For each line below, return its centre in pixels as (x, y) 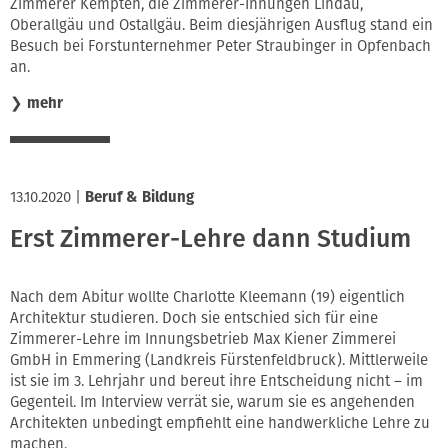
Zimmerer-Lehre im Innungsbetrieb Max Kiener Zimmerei (203, 338)
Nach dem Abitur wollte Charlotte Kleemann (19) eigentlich (207, 296)
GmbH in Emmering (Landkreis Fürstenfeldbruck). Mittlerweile (219, 359)
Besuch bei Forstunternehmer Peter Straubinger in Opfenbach (220, 46)
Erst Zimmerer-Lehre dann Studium (210, 239)
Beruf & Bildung (139, 196)
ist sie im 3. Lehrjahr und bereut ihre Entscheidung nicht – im (216, 380)
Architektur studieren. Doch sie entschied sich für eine (194, 317)
